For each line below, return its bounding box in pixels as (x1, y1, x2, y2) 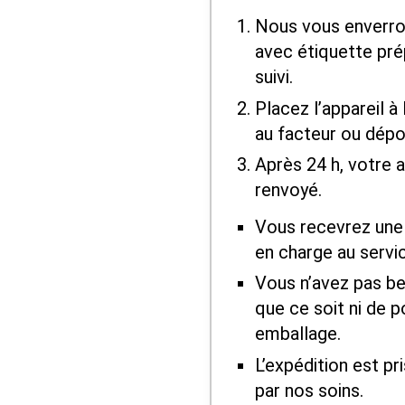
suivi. (254, 66, 293, 89)
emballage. (254, 323, 341, 345)
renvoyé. (254, 178, 322, 201)
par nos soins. (254, 379, 363, 401)
